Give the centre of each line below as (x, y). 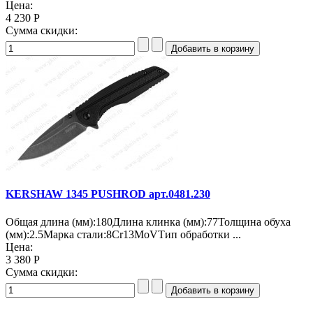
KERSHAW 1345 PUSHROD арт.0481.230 (108, 194)
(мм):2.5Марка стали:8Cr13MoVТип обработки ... (123, 234)
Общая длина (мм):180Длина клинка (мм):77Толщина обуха (148, 221)
